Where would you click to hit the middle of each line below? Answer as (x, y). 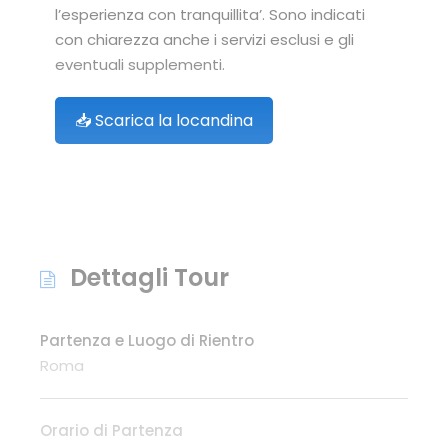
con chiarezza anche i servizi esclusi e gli (204, 39)
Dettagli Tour (149, 277)
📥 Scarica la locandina (164, 120)
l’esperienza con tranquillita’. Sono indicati (210, 14)
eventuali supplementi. (140, 64)
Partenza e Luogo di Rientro (147, 340)
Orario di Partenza (111, 430)
